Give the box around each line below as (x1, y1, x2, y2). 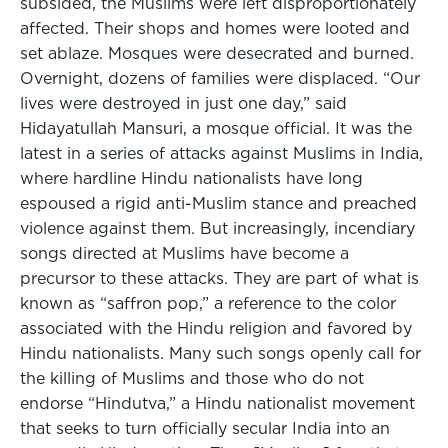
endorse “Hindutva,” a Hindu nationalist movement (20, 394, 415, 413)
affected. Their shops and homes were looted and (20, 19, 410, 38)
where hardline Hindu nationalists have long (20, 169, 363, 188)
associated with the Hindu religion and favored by (20, 319, 412, 338)
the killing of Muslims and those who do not (20, 369, 364, 388)
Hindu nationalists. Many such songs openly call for (20, 344, 421, 363)
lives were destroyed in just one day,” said (20, 94, 347, 113)
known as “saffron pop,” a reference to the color (20, 294, 396, 313)
